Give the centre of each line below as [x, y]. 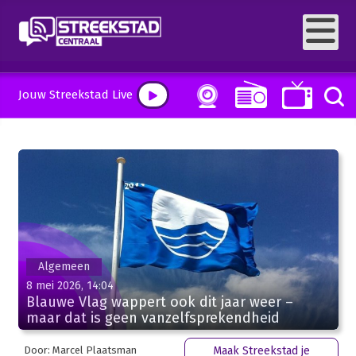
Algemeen [64, 266]
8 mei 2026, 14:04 [70, 285]
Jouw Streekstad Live [75, 95]
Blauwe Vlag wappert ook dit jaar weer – [159, 302]
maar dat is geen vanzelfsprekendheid [153, 317]
